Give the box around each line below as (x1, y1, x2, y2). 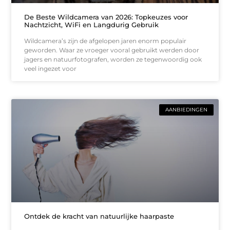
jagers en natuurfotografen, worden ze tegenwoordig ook (24, 55, 202, 63)
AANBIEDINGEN (165, 106, 207, 113)
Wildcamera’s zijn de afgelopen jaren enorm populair (24, 36, 187, 45)
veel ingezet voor (24, 64, 77, 72)
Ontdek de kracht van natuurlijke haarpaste (24, 212, 175, 221)
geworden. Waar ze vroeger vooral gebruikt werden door (24, 46, 200, 54)
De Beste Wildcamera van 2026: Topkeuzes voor (24, 12, 188, 21)
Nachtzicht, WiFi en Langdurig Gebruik (24, 20, 159, 29)
